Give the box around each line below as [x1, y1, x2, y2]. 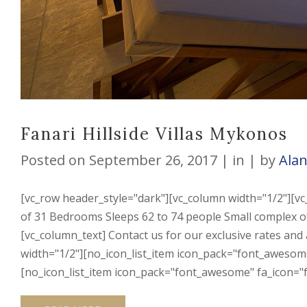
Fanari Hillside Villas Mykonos [20, 123, 288, 145]
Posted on [20, 150, 86, 169]
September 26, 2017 [85, 150, 217, 169]
